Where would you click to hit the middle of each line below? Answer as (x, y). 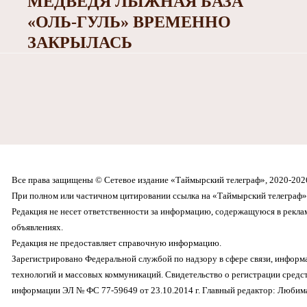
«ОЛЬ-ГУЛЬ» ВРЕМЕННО (129, 22)
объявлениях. (37, 228)
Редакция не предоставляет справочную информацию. (116, 243)
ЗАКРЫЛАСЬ (79, 43)
